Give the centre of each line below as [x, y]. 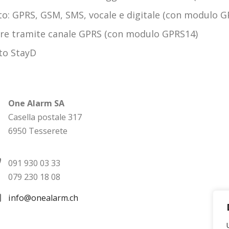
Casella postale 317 [45, 117]
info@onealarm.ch [43, 198]
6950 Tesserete [38, 131]
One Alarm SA [36, 103]
